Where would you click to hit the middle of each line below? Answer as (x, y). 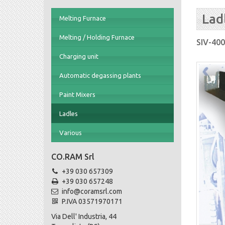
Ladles (69, 114)
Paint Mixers (77, 95)
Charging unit (79, 57)
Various (71, 133)
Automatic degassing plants (100, 76)
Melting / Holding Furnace (97, 37)
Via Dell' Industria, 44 (84, 217)
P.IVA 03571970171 (91, 202)
